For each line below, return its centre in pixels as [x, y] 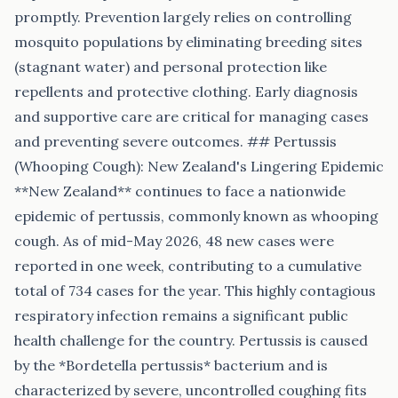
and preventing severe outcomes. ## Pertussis [175, 141]
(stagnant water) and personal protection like [171, 67]
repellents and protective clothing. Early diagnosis [186, 92]
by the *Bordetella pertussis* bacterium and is [171, 365]
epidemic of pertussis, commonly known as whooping [196, 216]
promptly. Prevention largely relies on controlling [183, 17]
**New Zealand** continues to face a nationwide [180, 191]
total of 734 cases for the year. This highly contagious [195, 291]
